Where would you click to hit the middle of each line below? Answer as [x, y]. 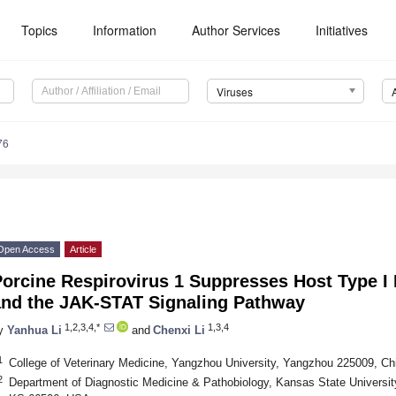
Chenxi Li [179, 330]
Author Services [236, 30]
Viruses [234, 92]
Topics [40, 30]
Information [125, 30]
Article [83, 250]
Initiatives [342, 30]
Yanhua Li [34, 330]
